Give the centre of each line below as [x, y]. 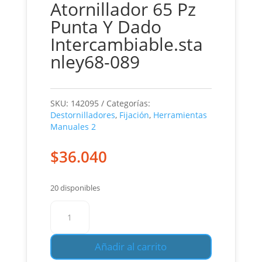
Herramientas [180, 115]
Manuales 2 [73, 127]
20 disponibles [75, 188]
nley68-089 [95, 62]
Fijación [134, 115]
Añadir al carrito [131, 247]
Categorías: [128, 104]
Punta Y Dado [106, 27]
